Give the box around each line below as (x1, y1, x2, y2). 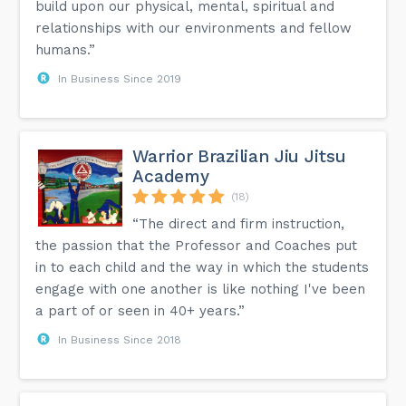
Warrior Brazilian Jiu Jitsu (132, 145, 346, 167)
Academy (132, 165, 209, 187)
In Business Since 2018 (58, 333, 182, 346)
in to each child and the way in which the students (35, 258, 370, 275)
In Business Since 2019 (58, 72, 182, 85)
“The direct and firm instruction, (132, 215, 345, 232)
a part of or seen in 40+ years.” (35, 302, 246, 319)
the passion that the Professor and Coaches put (35, 237, 358, 254)
